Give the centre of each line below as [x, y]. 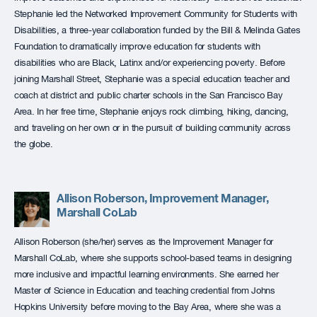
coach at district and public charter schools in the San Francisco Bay [149, 96]
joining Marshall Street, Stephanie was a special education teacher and [152, 79]
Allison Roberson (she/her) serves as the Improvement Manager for [144, 242]
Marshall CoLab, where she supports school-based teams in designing [153, 258]
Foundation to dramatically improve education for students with [137, 47]
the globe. [34, 144]
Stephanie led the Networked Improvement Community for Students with [156, 14]
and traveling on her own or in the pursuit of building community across [152, 128]
